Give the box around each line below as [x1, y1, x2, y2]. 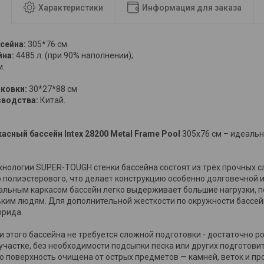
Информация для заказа [142, 2, 242, 12]
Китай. [38, 95, 65, 105]
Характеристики [38, 2, 103, 12]
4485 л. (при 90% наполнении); [16, 51, 133, 60]
